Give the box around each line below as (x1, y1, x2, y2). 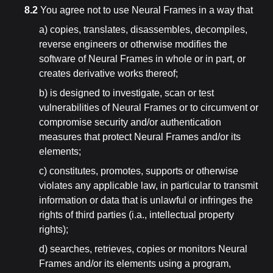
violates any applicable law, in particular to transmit (39, 180, 258, 191)
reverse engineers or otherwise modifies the (39, 39, 227, 49)
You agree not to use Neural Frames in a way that (38, 5, 253, 15)
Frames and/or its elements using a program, (39, 258, 231, 269)
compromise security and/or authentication (39, 117, 221, 127)
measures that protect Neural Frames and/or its (39, 132, 241, 142)
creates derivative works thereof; (39, 68, 178, 79)
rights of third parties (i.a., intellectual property (39, 210, 234, 220)
